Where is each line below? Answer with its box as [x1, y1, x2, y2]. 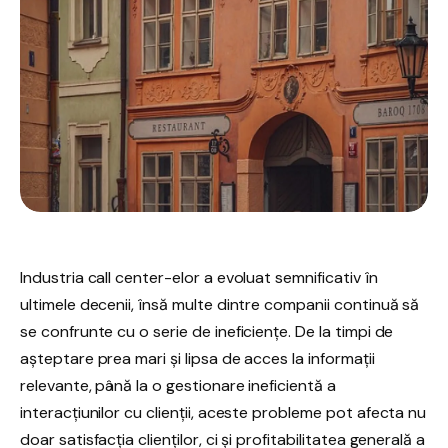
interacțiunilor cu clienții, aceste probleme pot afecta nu [20, 402, 427, 424]
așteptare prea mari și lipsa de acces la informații [20, 348, 375, 370]
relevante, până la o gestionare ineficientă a [20, 375, 336, 397]
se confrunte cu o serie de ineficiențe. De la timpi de [20, 321, 394, 343]
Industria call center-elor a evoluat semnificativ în [20, 267, 378, 289]
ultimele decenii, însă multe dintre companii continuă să [20, 294, 420, 316]
